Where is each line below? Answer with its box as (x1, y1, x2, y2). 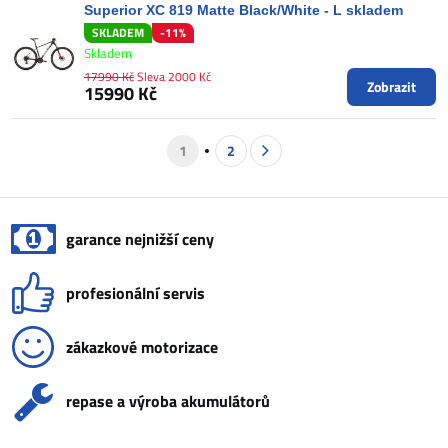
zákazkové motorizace (66, 334, 218, 359)
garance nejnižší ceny (66, 226, 214, 251)
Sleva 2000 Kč (137, 66, 211, 86)
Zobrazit (367, 75, 416, 97)
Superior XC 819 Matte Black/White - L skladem (84, 2, 403, 18)
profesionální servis (66, 280, 205, 305)
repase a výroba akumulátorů (66, 388, 270, 413)
